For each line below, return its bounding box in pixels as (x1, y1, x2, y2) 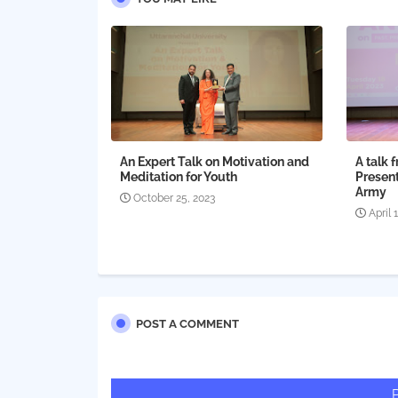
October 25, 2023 (132, 192, 215, 205)
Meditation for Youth (119, 170, 237, 185)
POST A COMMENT (135, 317, 239, 331)
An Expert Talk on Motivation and (119, 155, 309, 170)
